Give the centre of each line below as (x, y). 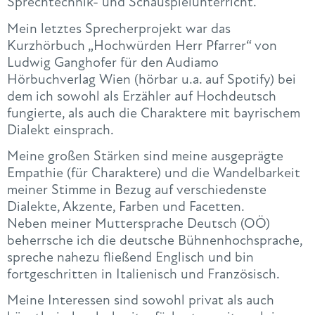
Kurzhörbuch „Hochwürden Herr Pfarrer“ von (142, 45)
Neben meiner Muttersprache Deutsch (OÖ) (139, 224)
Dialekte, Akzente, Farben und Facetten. (126, 207)
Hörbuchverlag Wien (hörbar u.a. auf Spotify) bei (152, 79)
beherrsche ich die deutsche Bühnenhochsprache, (155, 240)
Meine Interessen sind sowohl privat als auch (141, 300)
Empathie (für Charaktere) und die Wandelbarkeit (154, 173)
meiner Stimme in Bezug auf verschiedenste (137, 190)
